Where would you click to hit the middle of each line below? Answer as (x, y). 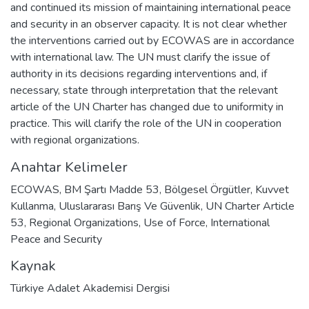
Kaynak (33, 266)
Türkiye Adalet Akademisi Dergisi (90, 288)
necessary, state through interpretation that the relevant (144, 90)
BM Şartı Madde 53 (112, 189)
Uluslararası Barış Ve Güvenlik (130, 206)
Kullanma (32, 206)
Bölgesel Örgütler (207, 189)
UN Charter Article (250, 206)
